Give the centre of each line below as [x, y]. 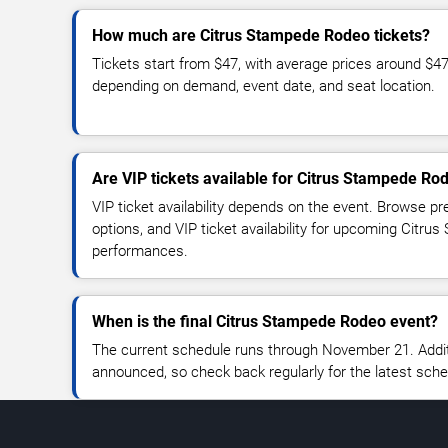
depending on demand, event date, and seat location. [263, 86]
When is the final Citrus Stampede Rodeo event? [265, 322]
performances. [140, 251]
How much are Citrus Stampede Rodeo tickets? [261, 36]
